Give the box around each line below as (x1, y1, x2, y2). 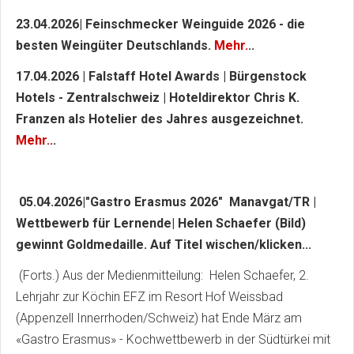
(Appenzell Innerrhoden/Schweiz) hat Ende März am (16, 311, 302, 326)
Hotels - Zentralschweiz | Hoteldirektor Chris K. (16, 90, 299, 106)
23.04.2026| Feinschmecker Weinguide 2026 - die (16, 17, 305, 32)
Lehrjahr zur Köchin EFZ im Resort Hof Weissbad (16, 289, 283, 305)
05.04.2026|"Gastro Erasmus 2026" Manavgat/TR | (19, 194, 316, 210)
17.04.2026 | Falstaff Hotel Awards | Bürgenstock (16, 69, 307, 85)
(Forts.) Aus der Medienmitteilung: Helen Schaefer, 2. (16, 268, 309, 284)
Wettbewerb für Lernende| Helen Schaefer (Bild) (16, 216, 306, 232)
